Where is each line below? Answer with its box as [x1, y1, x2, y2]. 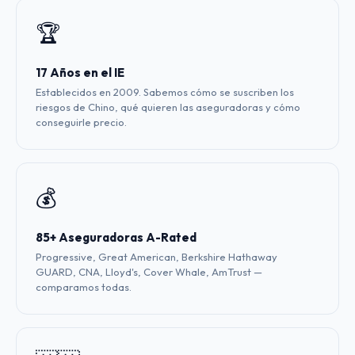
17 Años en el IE [36, 65, 124, 80]
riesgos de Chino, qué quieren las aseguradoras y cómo [36, 101, 300, 113]
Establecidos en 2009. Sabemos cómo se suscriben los [36, 86, 294, 98]
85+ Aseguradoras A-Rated [36, 230, 197, 245]
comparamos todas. [36, 281, 132, 293]
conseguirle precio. [36, 116, 127, 128]
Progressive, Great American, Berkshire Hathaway [36, 250, 277, 263]
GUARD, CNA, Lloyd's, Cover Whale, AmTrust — [36, 265, 262, 278]
